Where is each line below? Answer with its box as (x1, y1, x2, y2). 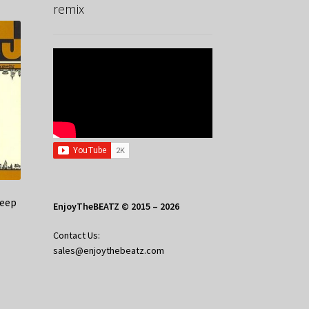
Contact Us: (52, 228, 100, 241)
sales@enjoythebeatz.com (52, 243, 164, 257)
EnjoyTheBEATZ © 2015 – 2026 (52, 199, 179, 212)
